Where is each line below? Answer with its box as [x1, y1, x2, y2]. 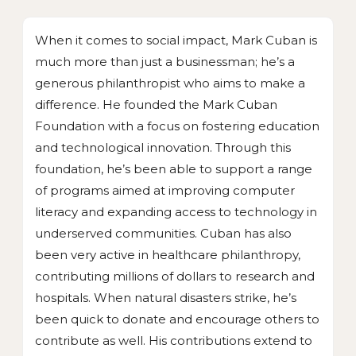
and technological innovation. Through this [35, 140, 291, 156]
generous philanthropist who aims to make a [35, 75, 305, 91]
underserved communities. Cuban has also [35, 226, 292, 242]
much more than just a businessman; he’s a [35, 54, 295, 70]
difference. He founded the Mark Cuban [35, 97, 277, 113]
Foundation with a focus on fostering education [35, 118, 319, 134]
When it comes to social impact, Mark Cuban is [35, 33, 317, 48]
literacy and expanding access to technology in [35, 204, 317, 220]
